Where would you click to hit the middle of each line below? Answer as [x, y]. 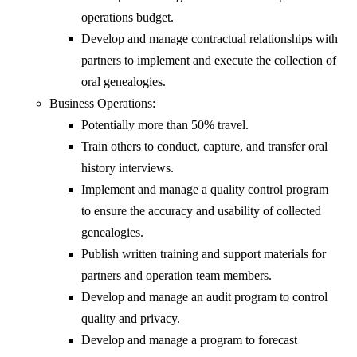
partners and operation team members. [177, 276]
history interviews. [128, 168]
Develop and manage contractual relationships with [210, 39]
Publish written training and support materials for [204, 254]
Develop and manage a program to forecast [190, 340]
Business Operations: [103, 104]
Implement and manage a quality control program [205, 190]
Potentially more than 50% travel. [165, 125]
